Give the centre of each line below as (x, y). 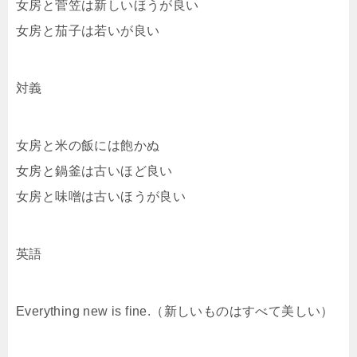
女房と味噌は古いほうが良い (101, 197)
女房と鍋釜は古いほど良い (94, 171)
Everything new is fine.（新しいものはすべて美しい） (175, 312)
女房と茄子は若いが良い (88, 31)
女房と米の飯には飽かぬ (88, 146)
